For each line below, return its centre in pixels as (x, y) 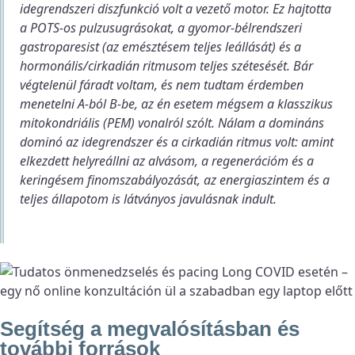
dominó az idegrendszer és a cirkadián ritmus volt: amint (177, 141)
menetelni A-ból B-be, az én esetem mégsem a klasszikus (176, 103)
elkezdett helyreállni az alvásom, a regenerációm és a (167, 160)
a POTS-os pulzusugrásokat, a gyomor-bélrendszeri (161, 27)
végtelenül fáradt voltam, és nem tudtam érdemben (162, 84)
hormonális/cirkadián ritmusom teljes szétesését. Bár (166, 65)
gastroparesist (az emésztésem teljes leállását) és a (160, 46)
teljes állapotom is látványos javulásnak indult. (148, 198)
